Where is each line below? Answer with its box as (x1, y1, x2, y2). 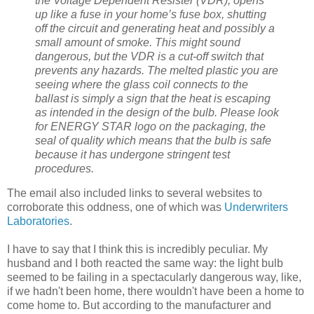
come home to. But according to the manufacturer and (7, 299, 271, 312)
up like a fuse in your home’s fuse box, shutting (35, 8, 266, 20)
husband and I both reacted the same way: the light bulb (7, 257, 283, 270)
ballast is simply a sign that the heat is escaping (35, 92, 271, 104)
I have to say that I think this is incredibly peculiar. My (7, 243, 268, 256)
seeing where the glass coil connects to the (35, 78, 248, 90)
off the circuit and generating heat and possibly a (35, 22, 275, 34)
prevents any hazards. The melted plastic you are (35, 64, 278, 76)
